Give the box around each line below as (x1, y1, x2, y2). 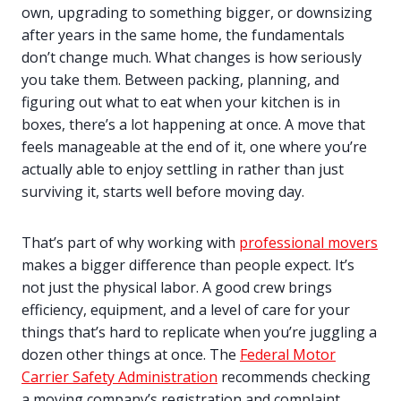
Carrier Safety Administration (21, 367, 218, 388)
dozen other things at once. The (21, 345, 240, 365)
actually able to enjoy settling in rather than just (21, 159, 344, 180)
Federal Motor (240, 345, 336, 365)
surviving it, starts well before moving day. (21, 182, 304, 202)
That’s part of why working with (21, 233, 239, 253)
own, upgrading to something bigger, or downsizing (21, 3, 372, 23)
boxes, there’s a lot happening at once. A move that (21, 115, 365, 135)
